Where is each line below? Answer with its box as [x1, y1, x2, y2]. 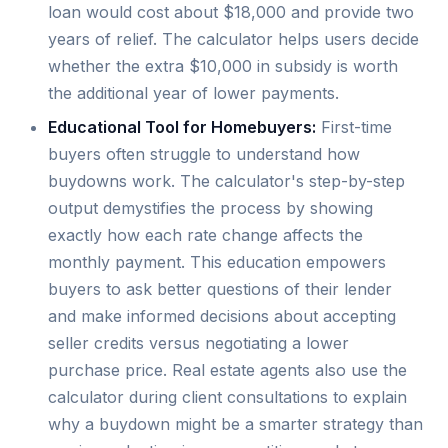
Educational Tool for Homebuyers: [48, 116, 316, 137]
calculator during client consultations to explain [48, 386, 407, 407]
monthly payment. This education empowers [48, 251, 386, 272]
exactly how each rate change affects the [48, 224, 363, 245]
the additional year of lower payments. [48, 83, 339, 104]
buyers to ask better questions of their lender [48, 278, 392, 299]
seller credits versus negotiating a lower [48, 332, 349, 353]
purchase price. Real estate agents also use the [48, 359, 407, 380]
